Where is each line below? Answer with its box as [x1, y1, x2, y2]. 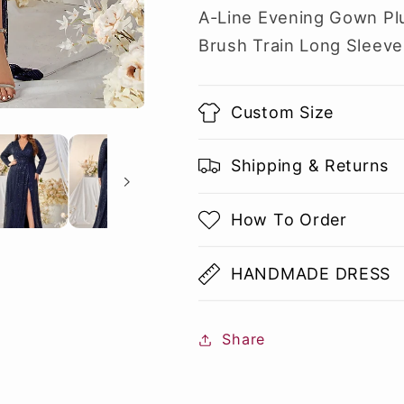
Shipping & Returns [231, 156, 390, 176]
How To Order [231, 210, 347, 230]
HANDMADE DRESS [231, 263, 391, 283]
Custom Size [231, 102, 334, 122]
